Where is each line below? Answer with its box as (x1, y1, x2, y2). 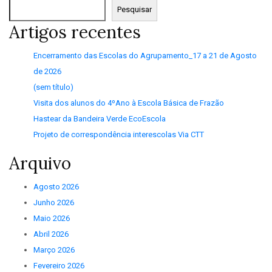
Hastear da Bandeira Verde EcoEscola (33, 114, 166, 124)
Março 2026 (33, 245, 75, 255)
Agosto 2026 (33, 182, 79, 192)
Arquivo (9, 152, 71, 175)
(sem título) (33, 83, 73, 92)
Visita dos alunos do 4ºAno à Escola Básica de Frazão (33, 98, 224, 108)
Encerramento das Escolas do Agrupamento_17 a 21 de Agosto (33, 51, 257, 61)
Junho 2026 (33, 198, 74, 208)
